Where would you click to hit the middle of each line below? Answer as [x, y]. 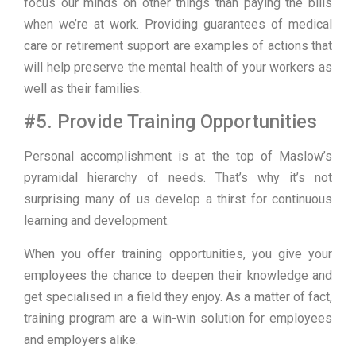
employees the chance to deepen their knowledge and [178, 275]
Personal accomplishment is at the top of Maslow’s [178, 157]
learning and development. [97, 221]
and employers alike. [81, 339]
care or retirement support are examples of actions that [178, 45]
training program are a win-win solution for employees [178, 318]
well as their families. [83, 88]
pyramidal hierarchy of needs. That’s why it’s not [178, 178]
